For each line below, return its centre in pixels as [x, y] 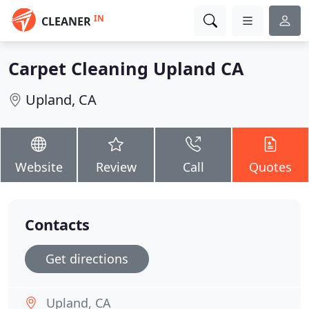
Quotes [270, 167]
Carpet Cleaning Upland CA [126, 68]
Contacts [57, 225]
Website [39, 167]
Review [116, 167]
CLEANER [66, 21]
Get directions [87, 259]
